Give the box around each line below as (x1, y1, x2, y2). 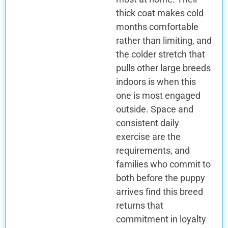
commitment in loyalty (116, 213, 206, 224)
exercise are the (116, 131, 181, 142)
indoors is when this (116, 76, 196, 87)
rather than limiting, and (116, 35, 212, 46)
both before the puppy (116, 172, 205, 183)
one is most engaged (116, 90, 201, 101)
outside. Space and (116, 103, 193, 115)
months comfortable (116, 21, 198, 32)
